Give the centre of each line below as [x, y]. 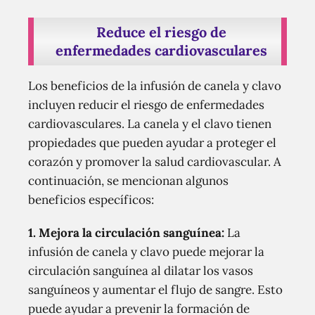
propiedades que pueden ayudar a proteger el [152, 143]
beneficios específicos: [91, 200]
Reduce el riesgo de [161, 32]
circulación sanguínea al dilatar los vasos [141, 271]
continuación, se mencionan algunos [128, 181]
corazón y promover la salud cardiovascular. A [155, 162]
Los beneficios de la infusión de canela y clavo [155, 86]
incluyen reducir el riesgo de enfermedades [146, 105]
